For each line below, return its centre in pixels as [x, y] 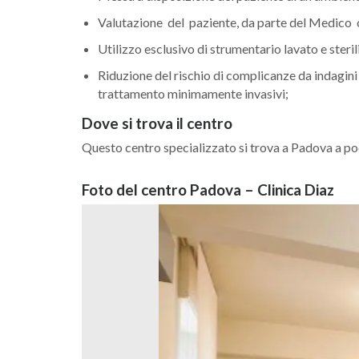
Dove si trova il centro [157, 123]
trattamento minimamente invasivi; [194, 93]
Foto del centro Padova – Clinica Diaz [208, 190]
